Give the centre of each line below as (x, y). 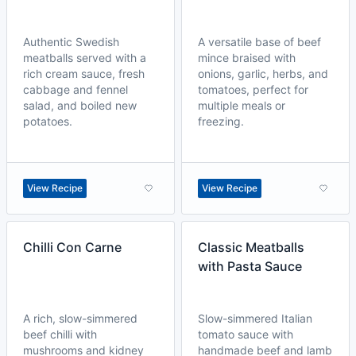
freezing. (221, 121)
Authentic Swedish (71, 42)
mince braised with (247, 58)
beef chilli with (60, 334)
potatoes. (48, 121)
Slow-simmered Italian (255, 318)
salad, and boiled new (80, 105)
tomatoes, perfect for (253, 89)
